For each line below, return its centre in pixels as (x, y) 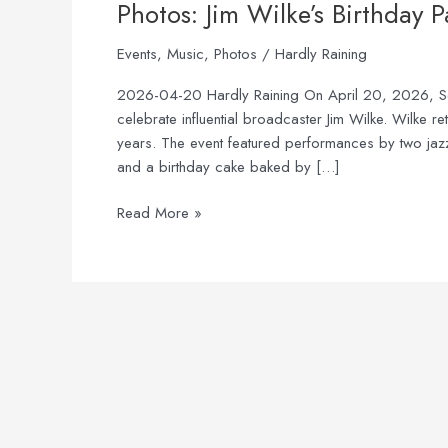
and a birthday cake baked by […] (228, 166)
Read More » (159, 213)
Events (137, 53)
